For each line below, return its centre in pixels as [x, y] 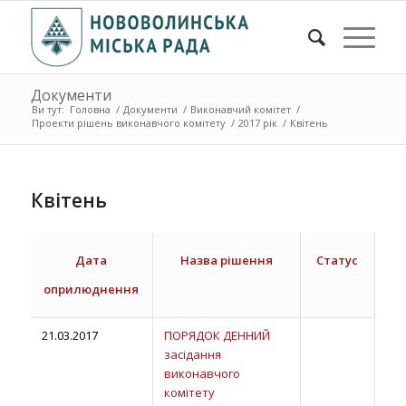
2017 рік [257, 123]
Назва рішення [226, 261]
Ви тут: [48, 109]
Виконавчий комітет [240, 109]
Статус [338, 261]
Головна [90, 109]
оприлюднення [92, 290]
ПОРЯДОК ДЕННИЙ [217, 335]
